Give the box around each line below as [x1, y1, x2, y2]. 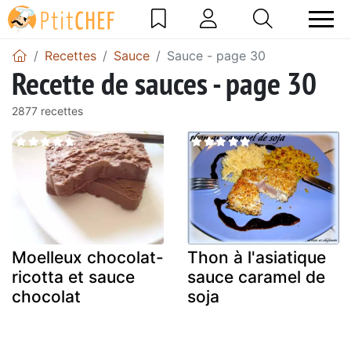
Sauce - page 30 [167, 47, 266, 63]
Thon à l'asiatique [187, 248, 326, 268]
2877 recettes [12, 103, 83, 118]
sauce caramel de [187, 267, 325, 288]
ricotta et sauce [12, 267, 135, 288]
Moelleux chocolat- [12, 248, 164, 268]
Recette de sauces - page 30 [12, 62, 317, 103]
